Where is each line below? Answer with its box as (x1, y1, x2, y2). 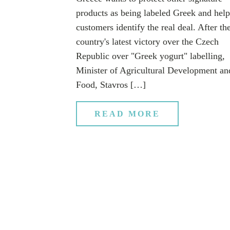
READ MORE (94, 109, 160, 118)
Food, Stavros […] (76, 79, 146, 90)
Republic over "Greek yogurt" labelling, (76, 50, 225, 61)
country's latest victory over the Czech (76, 36, 219, 47)
